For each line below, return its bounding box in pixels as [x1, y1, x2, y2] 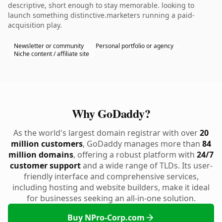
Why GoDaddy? [71, 105, 151, 122]
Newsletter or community [14, 42, 84, 50]
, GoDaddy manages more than [83, 138, 202, 149]
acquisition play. [8, 20, 62, 30]
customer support [9, 160, 81, 171]
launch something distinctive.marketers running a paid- [8, 10, 195, 20]
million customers [11, 138, 83, 149]
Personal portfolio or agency [96, 42, 173, 50]
